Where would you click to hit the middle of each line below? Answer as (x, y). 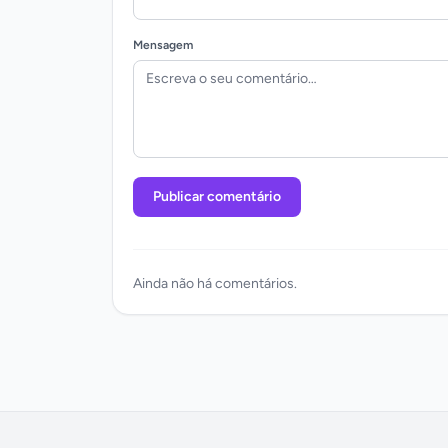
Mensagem (163, 44)
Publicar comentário (217, 196)
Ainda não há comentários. (215, 283)
